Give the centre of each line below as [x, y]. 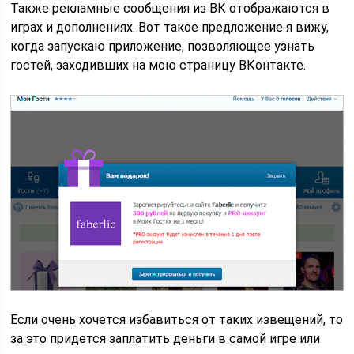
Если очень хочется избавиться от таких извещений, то [177, 319]
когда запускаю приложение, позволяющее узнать [163, 46]
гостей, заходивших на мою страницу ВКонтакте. [158, 65]
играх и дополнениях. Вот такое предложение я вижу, [170, 27]
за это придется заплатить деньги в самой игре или [166, 338]
